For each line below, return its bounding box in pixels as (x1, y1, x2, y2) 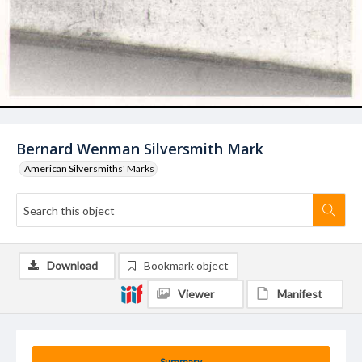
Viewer (178, 287, 214, 301)
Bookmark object (144, 259, 229, 272)
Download (47, 259, 98, 272)
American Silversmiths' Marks (24, 162, 154, 175)
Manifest (277, 287, 322, 301)
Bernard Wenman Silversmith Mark (16, 139, 263, 158)
